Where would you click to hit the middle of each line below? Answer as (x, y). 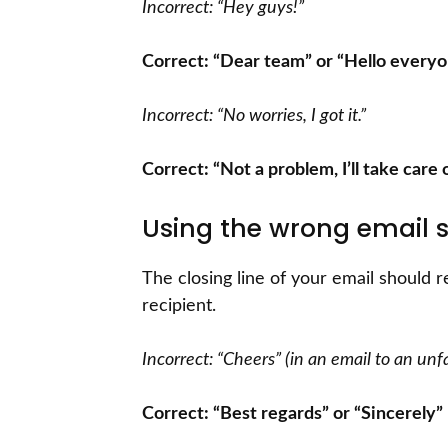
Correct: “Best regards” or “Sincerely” (292, 414)
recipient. (179, 306)
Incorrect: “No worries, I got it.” (254, 116)
